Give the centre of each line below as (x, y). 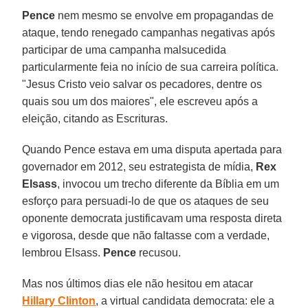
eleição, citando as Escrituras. (95, 118)
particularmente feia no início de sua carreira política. (151, 67)
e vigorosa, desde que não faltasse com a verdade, (146, 235)
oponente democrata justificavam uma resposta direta (152, 218)
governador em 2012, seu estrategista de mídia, (139, 166)
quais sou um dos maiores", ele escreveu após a (140, 101)
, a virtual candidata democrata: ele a (185, 300)
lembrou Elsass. (63, 252)
